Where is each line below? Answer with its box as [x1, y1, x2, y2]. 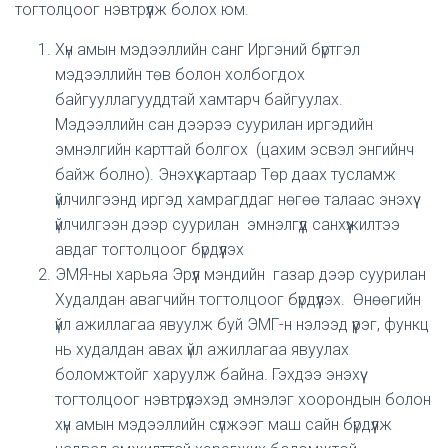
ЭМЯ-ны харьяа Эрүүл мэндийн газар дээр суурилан [55, 265, 426, 284]
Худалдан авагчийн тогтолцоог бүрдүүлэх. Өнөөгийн [55, 290, 421, 309]
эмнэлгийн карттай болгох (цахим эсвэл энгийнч [55, 140, 414, 159]
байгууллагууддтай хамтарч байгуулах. [55, 90, 343, 109]
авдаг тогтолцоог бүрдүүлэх [55, 240, 252, 259]
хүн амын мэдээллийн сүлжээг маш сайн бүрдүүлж [55, 415, 392, 434]
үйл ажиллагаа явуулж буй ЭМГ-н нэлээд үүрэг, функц [55, 315, 429, 334]
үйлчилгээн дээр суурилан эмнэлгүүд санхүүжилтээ [55, 215, 400, 234]
